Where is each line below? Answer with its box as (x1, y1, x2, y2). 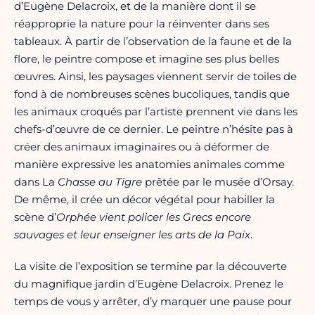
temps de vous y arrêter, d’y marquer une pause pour (14, 295, 292, 309)
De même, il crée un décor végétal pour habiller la (14, 193, 275, 207)
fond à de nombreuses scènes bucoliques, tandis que (14, 87, 290, 101)
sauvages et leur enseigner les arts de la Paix (14, 228, 250, 242)
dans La (14, 175, 58, 189)
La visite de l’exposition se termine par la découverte (14, 259, 287, 274)
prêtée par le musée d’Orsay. (142, 175, 294, 189)
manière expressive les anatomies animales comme (14, 157, 285, 172)
